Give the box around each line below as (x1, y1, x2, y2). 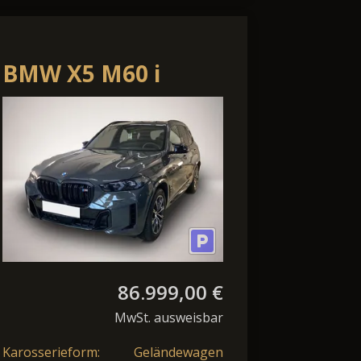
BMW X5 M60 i (2, 57, 160, 89)
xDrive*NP (2, 91, 121, 122)
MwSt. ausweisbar (114, 309, 223, 327)
